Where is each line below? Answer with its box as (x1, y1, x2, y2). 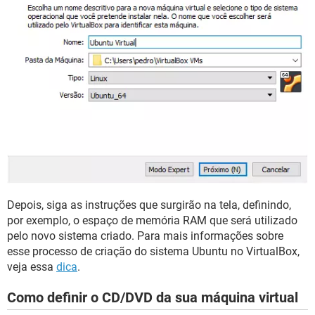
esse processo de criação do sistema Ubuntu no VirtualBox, (7, 245, 300, 259)
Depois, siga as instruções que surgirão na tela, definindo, (7, 198, 291, 212)
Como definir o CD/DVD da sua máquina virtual (7, 289, 298, 307)
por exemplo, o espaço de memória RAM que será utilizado (7, 214, 297, 228)
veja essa (7, 260, 56, 274)
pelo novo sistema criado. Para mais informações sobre (7, 229, 283, 243)
